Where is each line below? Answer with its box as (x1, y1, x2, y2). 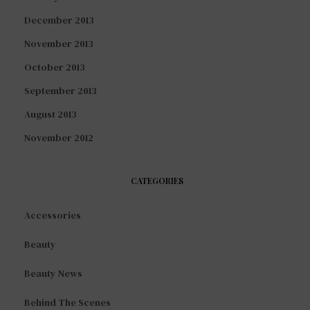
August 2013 (24, 107, 77, 122)
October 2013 (24, 60, 85, 75)
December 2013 (24, 13, 94, 28)
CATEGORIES (130, 175, 183, 187)
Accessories (24, 208, 81, 223)
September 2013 (24, 84, 97, 98)
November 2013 (24, 37, 93, 51)
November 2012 (24, 131, 93, 145)
